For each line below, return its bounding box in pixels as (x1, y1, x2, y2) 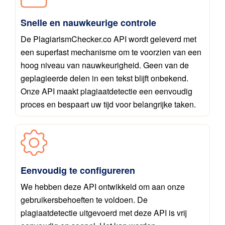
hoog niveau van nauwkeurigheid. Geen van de (21, 59, 189, 71)
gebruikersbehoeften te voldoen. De (21, 194, 148, 206)
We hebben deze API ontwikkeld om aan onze (21, 181, 185, 193)
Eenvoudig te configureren (21, 164, 135, 177)
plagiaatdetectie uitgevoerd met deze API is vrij (21, 207, 187, 219)
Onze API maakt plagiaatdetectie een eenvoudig (21, 85, 192, 97)
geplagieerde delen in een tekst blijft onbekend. (21, 72, 188, 84)
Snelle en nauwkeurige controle (21, 16, 156, 29)
